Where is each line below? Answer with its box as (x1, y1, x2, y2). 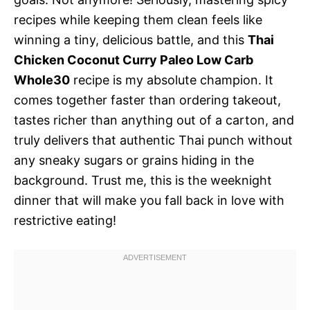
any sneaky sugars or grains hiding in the (14, 152, 254, 167)
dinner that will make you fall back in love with (14, 192, 284, 208)
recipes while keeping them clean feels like (14, 12, 262, 27)
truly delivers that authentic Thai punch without (14, 132, 293, 147)
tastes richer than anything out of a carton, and (14, 112, 294, 127)
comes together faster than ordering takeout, (14, 92, 281, 107)
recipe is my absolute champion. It (70, 72, 273, 87)
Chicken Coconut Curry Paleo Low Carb (14, 52, 253, 67)
